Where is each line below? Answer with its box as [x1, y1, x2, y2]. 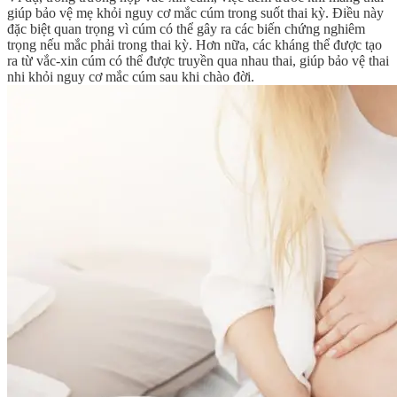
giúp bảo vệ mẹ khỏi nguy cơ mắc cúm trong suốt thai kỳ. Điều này [7, 5, 384, 21]
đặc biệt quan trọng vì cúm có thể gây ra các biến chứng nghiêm [7, 21, 365, 37]
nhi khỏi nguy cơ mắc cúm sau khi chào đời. [7, 69, 254, 85]
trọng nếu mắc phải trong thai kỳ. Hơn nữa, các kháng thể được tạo [7, 37, 382, 53]
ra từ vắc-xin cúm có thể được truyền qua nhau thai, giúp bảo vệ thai [7, 53, 389, 69]
